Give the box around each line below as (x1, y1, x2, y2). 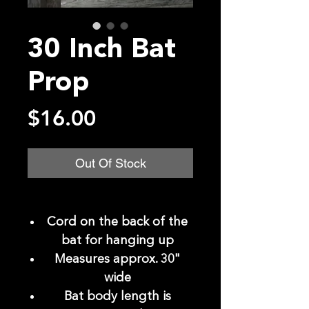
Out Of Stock (74, 156, 146, 171)
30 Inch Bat (28, 37, 176, 65)
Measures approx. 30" (54, 253, 180, 266)
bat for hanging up (61, 235, 174, 248)
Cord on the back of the (47, 216, 188, 229)
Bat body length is (63, 290, 171, 303)
